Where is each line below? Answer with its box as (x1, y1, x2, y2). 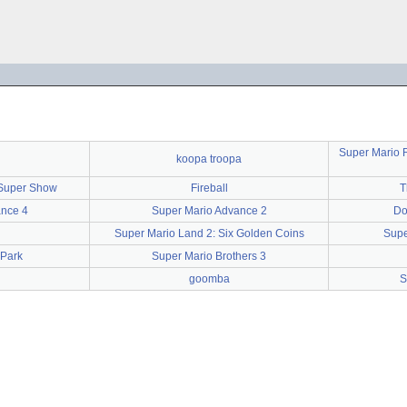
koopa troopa (176, 153, 242, 165)
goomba (188, 273, 230, 285)
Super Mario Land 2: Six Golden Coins (114, 227, 304, 240)
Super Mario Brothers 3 (152, 250, 266, 263)
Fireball (190, 182, 228, 194)
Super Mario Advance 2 (151, 204, 267, 217)
